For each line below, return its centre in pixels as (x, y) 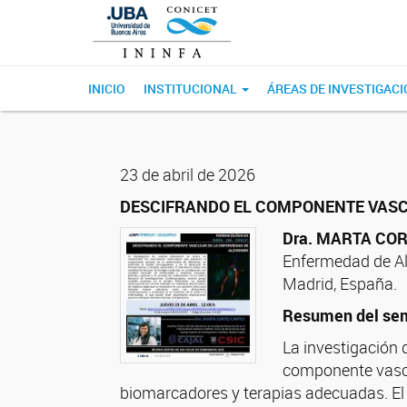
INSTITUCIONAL (192, 89)
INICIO (107, 89)
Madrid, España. (340, 283)
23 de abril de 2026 (188, 174)
